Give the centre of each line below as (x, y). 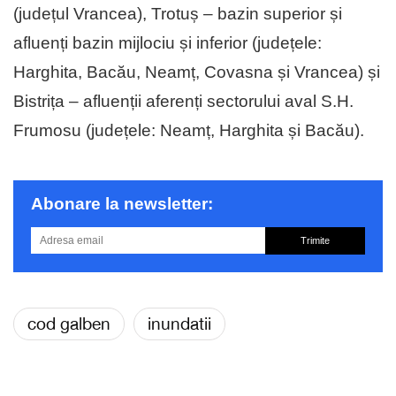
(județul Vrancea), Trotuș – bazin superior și (178, 13)
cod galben (69, 323)
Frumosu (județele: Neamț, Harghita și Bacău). (189, 130)
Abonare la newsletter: (122, 203)
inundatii (179, 323)
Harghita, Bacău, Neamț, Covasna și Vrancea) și (197, 72)
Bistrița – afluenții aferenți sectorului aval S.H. (183, 101)
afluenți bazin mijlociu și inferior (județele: (168, 42)
